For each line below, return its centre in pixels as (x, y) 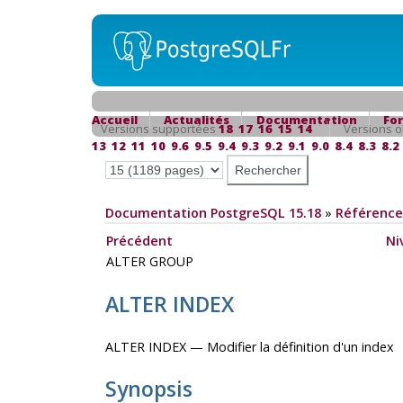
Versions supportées (159, 129)
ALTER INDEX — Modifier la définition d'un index (249, 347)
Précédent (139, 241)
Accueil (114, 120)
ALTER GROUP (151, 262)
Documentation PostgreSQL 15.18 (213, 213)
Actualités (197, 120)
